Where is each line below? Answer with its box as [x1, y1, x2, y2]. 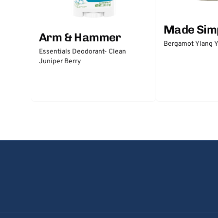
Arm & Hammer [39, 30, 121, 44]
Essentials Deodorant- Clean [39, 47, 126, 56]
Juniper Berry [39, 57, 81, 66]
